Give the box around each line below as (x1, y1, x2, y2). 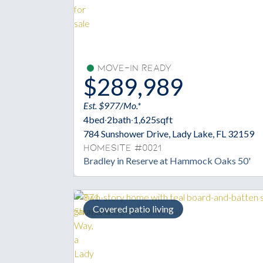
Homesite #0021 (83, 143, 161, 154)
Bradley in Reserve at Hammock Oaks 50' (83, 155, 251, 167)
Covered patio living (93, 203, 174, 215)
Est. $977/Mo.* (83, 100, 141, 112)
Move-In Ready (97, 63, 171, 74)
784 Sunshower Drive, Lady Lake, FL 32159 (83, 128, 254, 140)
